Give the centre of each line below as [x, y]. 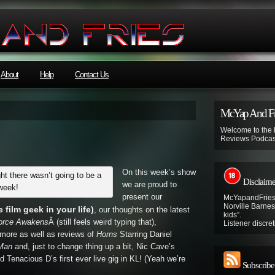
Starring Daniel [145, 234]
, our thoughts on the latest [142, 210]
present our [142, 197]
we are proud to [149, 185]
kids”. [232, 215]
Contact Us [92, 75]
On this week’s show [159, 172]
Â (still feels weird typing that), [103, 222]
